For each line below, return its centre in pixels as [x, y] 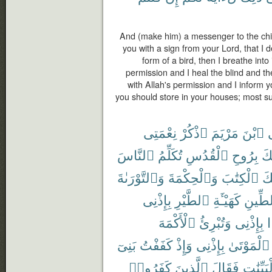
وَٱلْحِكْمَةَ [193, 177]
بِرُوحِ [245, 155]
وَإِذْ [184, 244]
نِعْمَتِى [160, 132]
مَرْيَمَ [225, 132]
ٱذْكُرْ [194, 132]
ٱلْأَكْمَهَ [177, 222]
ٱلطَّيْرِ [192, 199]
